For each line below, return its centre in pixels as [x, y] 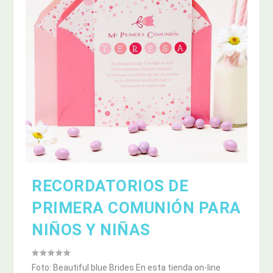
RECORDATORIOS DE [110, 186]
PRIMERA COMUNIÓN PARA [136, 208]
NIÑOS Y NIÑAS [91, 230]
